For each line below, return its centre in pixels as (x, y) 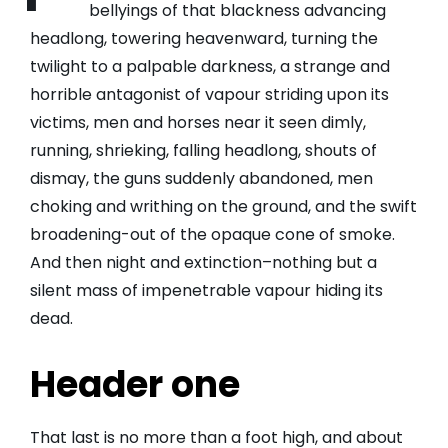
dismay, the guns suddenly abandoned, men (201, 178)
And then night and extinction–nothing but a (203, 262)
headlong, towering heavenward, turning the (204, 38)
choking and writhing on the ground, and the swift (223, 206)
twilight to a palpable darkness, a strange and (210, 66)
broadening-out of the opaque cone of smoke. (212, 234)
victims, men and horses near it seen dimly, (198, 122)
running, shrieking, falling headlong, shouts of (203, 150)
